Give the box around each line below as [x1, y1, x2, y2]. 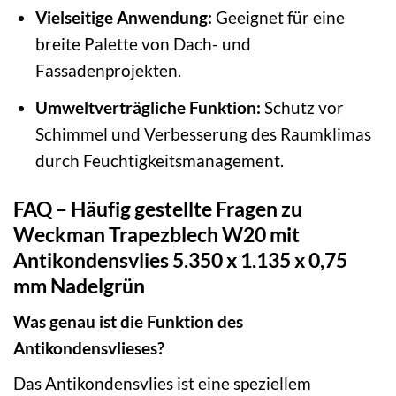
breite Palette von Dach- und [34, 34, 251, 55]
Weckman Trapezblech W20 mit [13, 221, 300, 247]
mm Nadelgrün [13, 272, 145, 298]
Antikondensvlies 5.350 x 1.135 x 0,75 [13, 247, 347, 272]
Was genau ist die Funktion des [13, 311, 243, 332]
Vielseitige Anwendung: [34, 7, 212, 28]
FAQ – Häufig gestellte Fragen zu [13, 195, 302, 221]
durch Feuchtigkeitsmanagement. [34, 149, 284, 171]
